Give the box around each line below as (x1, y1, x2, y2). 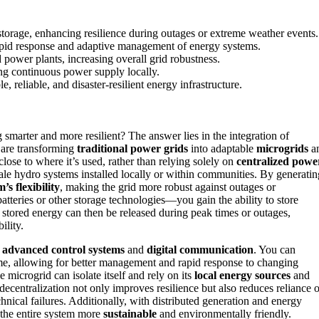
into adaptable (188, 142, 256, 155)
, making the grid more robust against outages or (60, 181, 276, 194)
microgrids (256, 142, 308, 155)
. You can (253, 244, 296, 256)
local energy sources (194, 269, 291, 282)
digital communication (147, 244, 253, 256)
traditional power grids (77, 142, 188, 155)
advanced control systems (2, 244, 125, 256)
